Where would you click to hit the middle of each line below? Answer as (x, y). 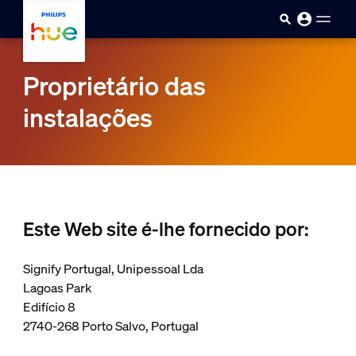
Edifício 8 (49, 307)
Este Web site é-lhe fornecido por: (165, 229)
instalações (87, 118)
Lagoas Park (57, 288)
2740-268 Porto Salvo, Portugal (110, 326)
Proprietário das (114, 86)
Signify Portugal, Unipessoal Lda (113, 269)
